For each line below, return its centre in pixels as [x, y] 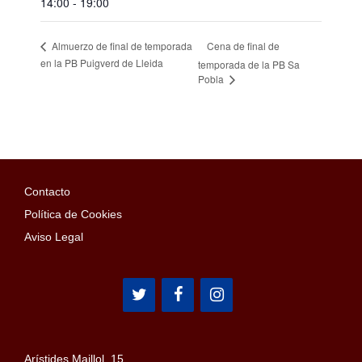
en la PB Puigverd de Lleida [102, 62]
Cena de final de [243, 45]
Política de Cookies [73, 215]
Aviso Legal [54, 237]
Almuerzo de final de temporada [121, 46]
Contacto [47, 192]
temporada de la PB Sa [248, 64]
